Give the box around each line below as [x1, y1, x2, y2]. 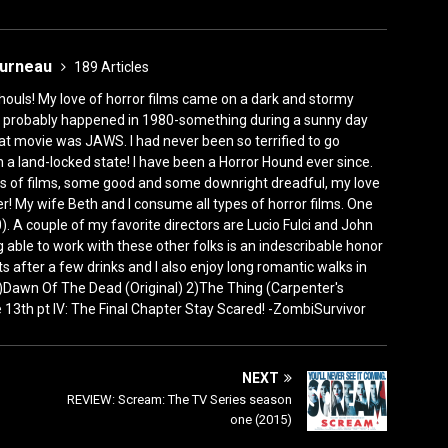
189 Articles [74, 58, 149, 75]
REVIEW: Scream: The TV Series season [67, 391, 293, 407]
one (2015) [230, 411, 293, 427]
